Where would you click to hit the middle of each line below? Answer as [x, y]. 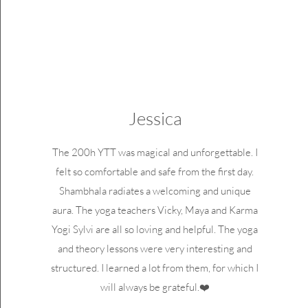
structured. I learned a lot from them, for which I [155, 268]
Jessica [155, 118]
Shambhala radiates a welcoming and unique [155, 191]
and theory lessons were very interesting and [155, 249]
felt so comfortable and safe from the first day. [155, 172]
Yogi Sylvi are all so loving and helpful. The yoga [155, 229]
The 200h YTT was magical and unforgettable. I [155, 152]
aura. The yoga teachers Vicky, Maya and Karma [155, 210]
